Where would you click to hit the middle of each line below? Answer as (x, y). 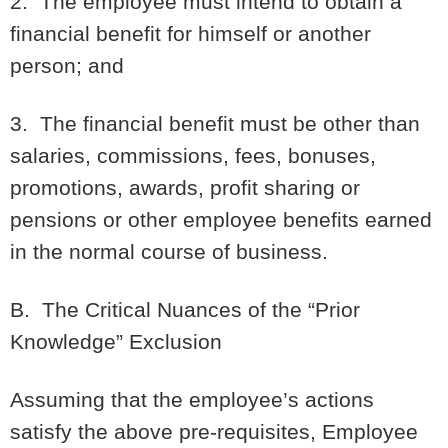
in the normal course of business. (169, 251)
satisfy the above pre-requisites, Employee (214, 432)
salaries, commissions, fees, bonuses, (193, 155)
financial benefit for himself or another (190, 33)
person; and (67, 65)
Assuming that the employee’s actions (192, 400)
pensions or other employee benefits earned (221, 219)
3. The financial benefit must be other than (215, 123)
